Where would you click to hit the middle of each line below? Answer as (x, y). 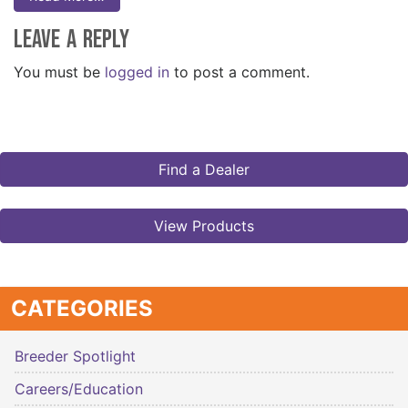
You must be (59, 71)
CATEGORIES (82, 308)
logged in (137, 71)
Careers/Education (79, 388)
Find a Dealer (204, 169)
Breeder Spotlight (75, 356)
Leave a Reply (71, 39)
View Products (204, 225)
